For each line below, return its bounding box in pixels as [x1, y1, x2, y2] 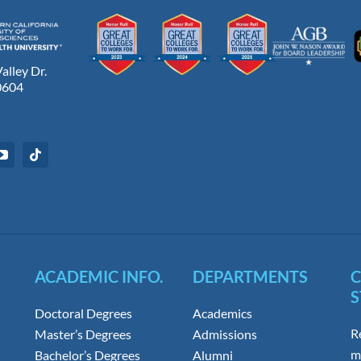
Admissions [193, 326, 258, 342]
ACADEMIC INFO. [35, 267, 164, 287]
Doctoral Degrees [35, 305, 132, 322]
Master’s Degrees [35, 326, 131, 342]
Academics [193, 305, 253, 322]
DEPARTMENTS [193, 267, 309, 287]
